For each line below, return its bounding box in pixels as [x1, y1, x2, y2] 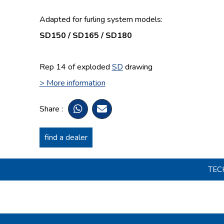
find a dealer [44, 131, 87, 143]
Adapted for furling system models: [39, 14, 162, 25]
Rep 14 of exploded [39, 61, 112, 72]
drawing [122, 61, 152, 72]
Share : [39, 103, 63, 114]
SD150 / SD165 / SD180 [39, 29, 132, 41]
